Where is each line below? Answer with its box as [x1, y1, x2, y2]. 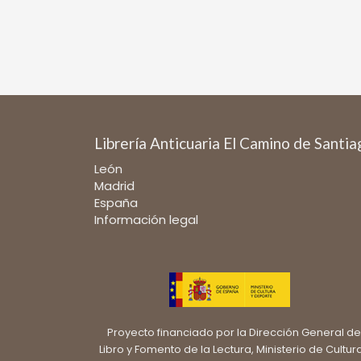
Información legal [94, 210, 198, 228]
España [94, 193, 138, 211]
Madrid [94, 176, 135, 194]
